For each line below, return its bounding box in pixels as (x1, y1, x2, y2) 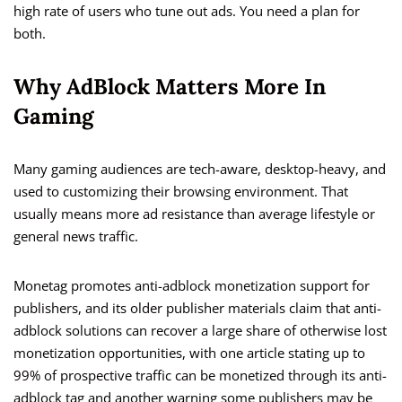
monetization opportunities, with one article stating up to (13, 344, 365, 363)
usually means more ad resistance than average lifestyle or (13, 205, 375, 223)
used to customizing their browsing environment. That (13, 182, 348, 201)
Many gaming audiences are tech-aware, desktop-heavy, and (13, 160, 386, 179)
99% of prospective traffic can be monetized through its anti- (13, 366, 387, 385)
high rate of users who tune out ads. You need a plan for (13, 2, 360, 21)
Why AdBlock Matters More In (13, 73, 326, 101)
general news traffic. (13, 227, 138, 246)
